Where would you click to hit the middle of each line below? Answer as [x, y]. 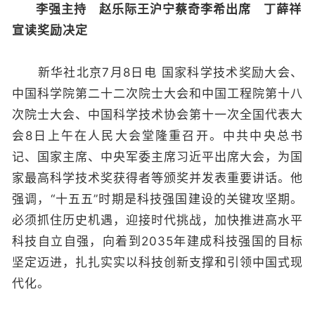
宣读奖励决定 [50, 30]
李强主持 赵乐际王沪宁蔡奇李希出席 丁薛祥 [169, 9]
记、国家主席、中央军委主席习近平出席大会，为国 [157, 157]
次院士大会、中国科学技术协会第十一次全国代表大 [157, 115]
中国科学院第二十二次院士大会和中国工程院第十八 [157, 94]
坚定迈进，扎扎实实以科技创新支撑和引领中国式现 [157, 262]
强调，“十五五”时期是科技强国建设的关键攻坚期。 [157, 199]
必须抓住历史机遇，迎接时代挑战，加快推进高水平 [157, 220]
